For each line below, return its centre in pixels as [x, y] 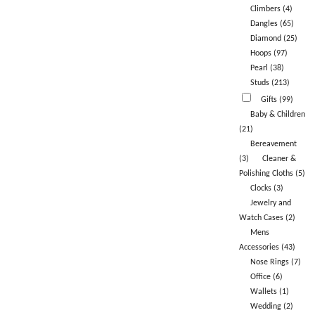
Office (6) [266, 277]
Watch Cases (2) [267, 218]
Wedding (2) [271, 307]
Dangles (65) [272, 24]
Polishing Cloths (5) [272, 174]
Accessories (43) [267, 248]
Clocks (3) [266, 189]
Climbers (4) [271, 9]
